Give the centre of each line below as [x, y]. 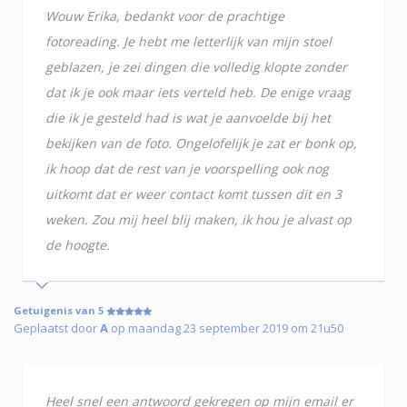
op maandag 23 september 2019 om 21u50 [226, 328]
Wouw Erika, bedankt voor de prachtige [165, 16]
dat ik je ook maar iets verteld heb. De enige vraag [198, 93]
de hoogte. [78, 245]
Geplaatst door [57, 328]
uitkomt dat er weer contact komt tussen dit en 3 [194, 194]
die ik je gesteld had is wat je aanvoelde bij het [188, 118]
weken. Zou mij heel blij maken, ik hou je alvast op [199, 220]
